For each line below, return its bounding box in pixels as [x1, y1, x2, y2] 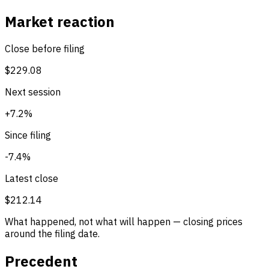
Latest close [5, 172, 58, 185]
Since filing [5, 129, 51, 142]
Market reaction [5, 11, 115, 31]
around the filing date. [5, 228, 100, 240]
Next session [5, 86, 61, 98]
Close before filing [5, 43, 85, 55]
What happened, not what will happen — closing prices [5, 216, 243, 228]
